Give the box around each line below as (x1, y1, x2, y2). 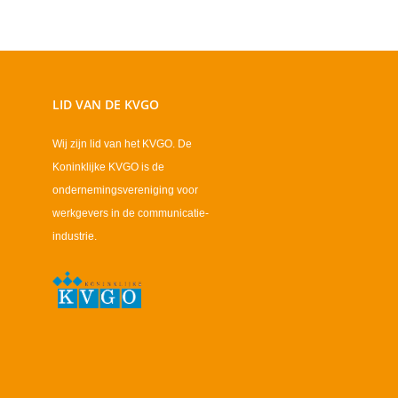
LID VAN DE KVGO (52, 96, 159, 114)
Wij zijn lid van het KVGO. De (52, 138, 192, 151)
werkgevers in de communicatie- (52, 207, 209, 220)
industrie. (52, 230, 97, 243)
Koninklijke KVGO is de (52, 161, 164, 174)
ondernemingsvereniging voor (52, 184, 198, 197)
